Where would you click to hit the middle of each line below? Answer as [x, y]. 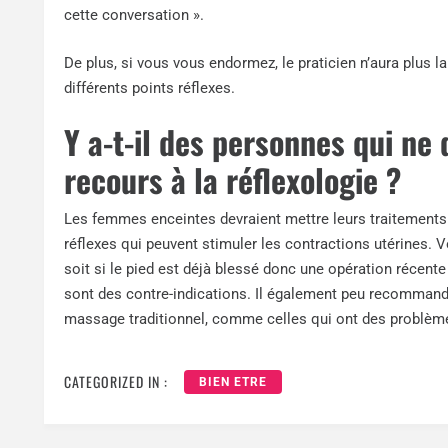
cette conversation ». [134, 15]
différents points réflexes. [150, 87]
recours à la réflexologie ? [233, 180]
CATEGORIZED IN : [116, 381]
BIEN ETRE [233, 381]
